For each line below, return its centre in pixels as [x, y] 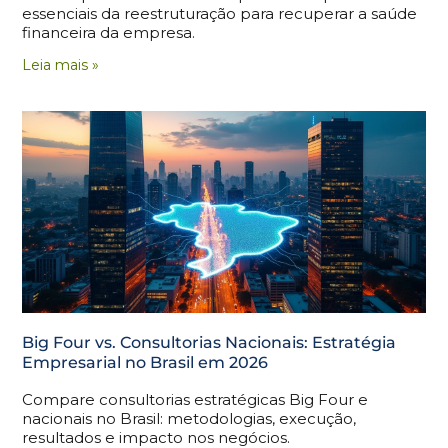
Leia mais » [61, 64]
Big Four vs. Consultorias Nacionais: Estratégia [209, 342]
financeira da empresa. [109, 32]
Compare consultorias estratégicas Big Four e [195, 399]
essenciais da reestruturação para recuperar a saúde [220, 13]
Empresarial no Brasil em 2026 [145, 362]
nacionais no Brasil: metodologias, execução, [189, 418]
